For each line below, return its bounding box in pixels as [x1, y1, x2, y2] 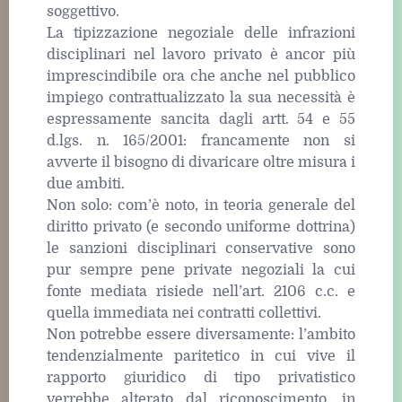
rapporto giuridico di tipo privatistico [47, 370, 355, 387]
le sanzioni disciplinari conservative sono [47, 240, 355, 258]
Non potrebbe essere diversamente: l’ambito [47, 327, 355, 344]
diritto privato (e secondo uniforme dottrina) [47, 219, 355, 236]
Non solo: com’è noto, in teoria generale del [47, 197, 355, 214]
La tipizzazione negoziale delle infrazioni [47, 25, 355, 42]
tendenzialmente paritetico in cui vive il [47, 348, 355, 365]
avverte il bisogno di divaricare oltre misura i [47, 154, 355, 171]
